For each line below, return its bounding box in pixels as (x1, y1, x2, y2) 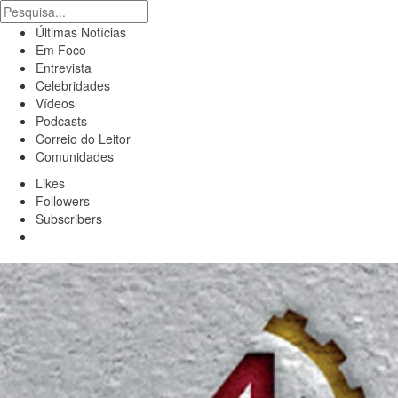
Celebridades (36, 76, 110, 94)
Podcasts (36, 112, 87, 130)
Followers (36, 192, 90, 210)
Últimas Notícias (36, 23, 126, 41)
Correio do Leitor (36, 130, 131, 147)
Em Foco (36, 41, 86, 59)
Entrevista (36, 59, 92, 76)
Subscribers (36, 210, 102, 227)
